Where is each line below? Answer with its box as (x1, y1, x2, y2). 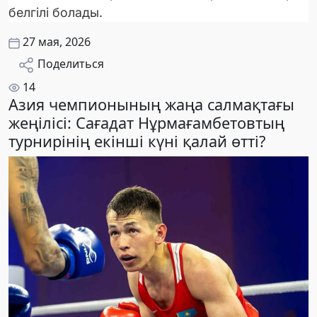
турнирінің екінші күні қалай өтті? (8, 130, 265, 151)
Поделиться (38, 55, 104, 71)
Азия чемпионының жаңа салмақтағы (8, 93, 294, 115)
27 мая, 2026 (23, 33, 91, 50)
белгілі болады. (8, 4, 103, 20)
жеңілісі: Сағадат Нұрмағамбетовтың (8, 112, 284, 133)
